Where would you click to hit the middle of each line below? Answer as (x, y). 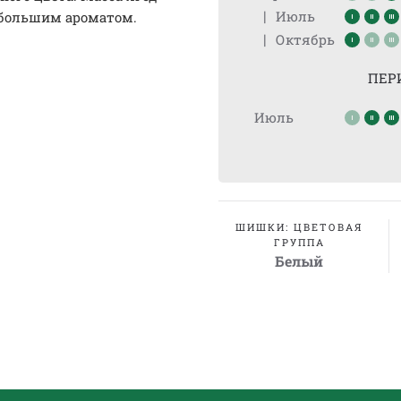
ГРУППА (299, 242)
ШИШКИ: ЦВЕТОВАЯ (299, 227)
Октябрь (305, 39)
